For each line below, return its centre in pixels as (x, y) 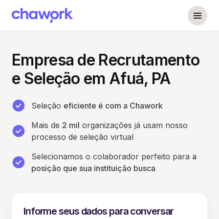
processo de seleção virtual (82, 137)
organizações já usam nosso (134, 125)
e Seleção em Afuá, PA (91, 78)
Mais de (47, 125)
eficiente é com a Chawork (113, 106)
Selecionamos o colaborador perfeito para (112, 156)
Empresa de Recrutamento (106, 60)
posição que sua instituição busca (93, 168)
